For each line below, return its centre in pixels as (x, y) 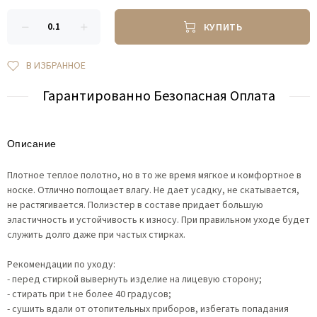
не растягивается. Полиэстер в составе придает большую (135, 205)
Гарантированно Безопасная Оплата (158, 96)
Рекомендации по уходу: (61, 265)
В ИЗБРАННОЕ (56, 66)
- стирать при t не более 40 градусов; (89, 294)
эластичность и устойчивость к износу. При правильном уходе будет (158, 220)
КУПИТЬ (222, 28)
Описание (32, 144)
